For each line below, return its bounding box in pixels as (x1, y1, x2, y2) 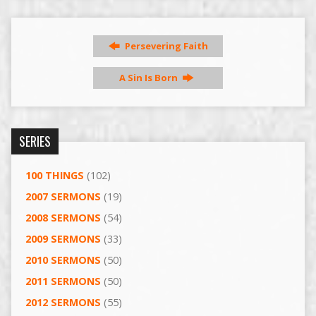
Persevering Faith (122, 39, 208, 53)
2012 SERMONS (25, 296, 101, 310)
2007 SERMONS (25, 190, 101, 204)
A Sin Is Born (119, 71, 180, 85)
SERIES (18, 132, 51, 151)
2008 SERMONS (25, 211, 101, 225)
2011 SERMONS (25, 274, 101, 288)
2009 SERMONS (25, 232, 101, 246)
